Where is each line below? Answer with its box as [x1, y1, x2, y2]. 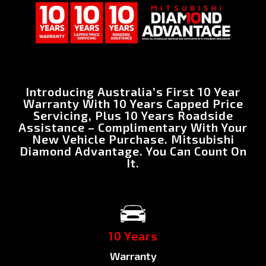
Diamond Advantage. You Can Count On [19, 143, 247, 158]
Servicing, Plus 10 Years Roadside [33, 107, 233, 122]
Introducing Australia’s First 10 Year [26, 84, 240, 99]
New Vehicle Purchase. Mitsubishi [31, 131, 235, 146]
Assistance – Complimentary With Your [18, 119, 248, 134]
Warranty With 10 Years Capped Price [23, 96, 243, 110]
